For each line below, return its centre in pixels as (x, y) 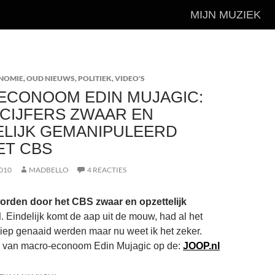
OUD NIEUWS (51, 78)
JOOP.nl (201, 246)
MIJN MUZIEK (226, 15)
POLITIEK (95, 78)
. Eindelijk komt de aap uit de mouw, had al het (102, 216)
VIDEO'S (130, 78)
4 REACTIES (107, 170)
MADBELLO (49, 170)
